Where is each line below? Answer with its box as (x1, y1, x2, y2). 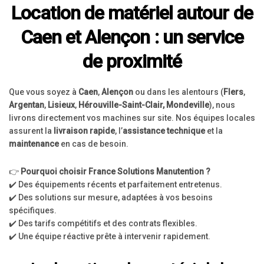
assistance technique (123, 126, 205, 136)
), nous (209, 100, 235, 110)
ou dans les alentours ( (133, 87, 223, 97)
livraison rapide (54, 126, 115, 136)
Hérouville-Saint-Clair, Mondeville (78, 100, 209, 110)
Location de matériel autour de (11, 2, 253, 24)
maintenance (9, 139, 59, 148)
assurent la (9, 126, 54, 136)
